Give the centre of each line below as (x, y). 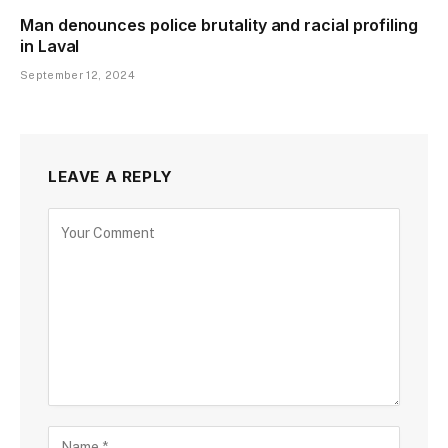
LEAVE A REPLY (110, 176)
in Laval (50, 45)
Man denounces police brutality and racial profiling (219, 24)
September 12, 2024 (77, 74)
